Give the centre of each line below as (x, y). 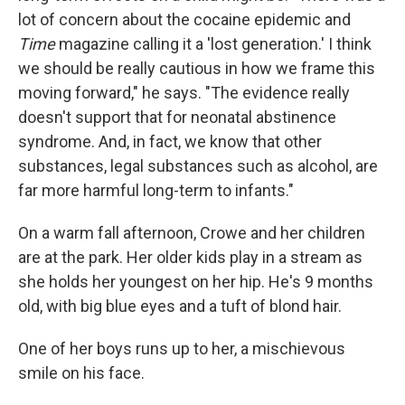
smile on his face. (81, 373)
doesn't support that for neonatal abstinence (177, 118)
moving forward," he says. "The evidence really (184, 93)
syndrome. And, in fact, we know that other (170, 142)
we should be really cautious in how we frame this (197, 69)
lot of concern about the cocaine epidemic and (184, 20)
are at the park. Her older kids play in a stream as (190, 258)
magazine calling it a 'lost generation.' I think (213, 44)
